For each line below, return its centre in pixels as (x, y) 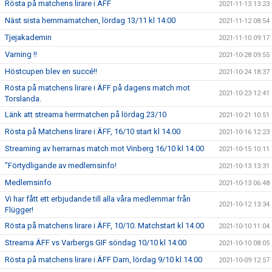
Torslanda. (23, 99)
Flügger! (19, 210)
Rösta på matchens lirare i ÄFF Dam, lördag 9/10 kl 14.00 (104, 260)
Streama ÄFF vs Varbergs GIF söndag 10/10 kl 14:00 (96, 243)
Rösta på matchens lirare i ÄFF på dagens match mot (97, 88)
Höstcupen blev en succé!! (51, 72)
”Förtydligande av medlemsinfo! (61, 166)
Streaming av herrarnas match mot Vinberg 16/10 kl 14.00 (104, 149)
